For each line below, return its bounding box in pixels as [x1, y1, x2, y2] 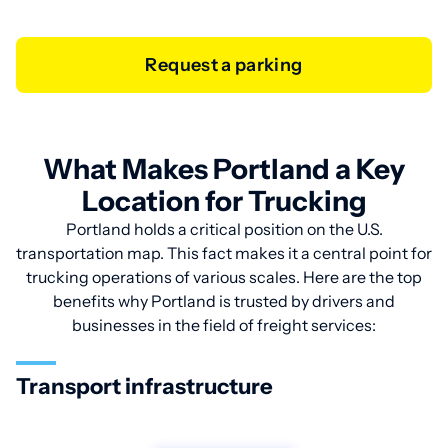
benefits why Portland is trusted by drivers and [53, 291, 395, 311]
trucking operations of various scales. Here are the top [26, 267, 422, 287]
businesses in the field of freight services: [72, 315, 376, 335]
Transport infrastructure [16, 373, 273, 400]
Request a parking [157, 54, 303, 76]
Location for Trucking [81, 184, 367, 218]
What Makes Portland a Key [43, 152, 405, 186]
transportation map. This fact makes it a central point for [16, 243, 432, 263]
